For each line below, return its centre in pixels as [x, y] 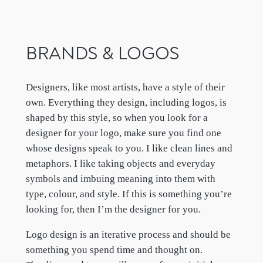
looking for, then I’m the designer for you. [113, 209]
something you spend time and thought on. [114, 249]
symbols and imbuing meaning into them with [120, 178]
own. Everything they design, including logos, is [126, 102]
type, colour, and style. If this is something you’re [129, 194]
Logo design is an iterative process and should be [128, 234]
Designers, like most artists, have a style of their [125, 87]
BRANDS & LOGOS [102, 54]
